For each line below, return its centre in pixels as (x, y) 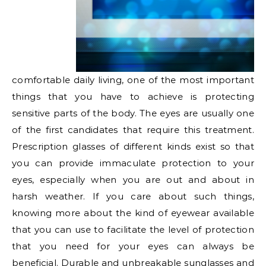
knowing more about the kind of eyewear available (133, 213)
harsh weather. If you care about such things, (133, 197)
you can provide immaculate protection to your (133, 163)
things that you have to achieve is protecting (133, 97)
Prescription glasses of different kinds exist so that (133, 147)
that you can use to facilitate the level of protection (133, 230)
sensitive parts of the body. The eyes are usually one (133, 113)
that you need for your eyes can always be (133, 246)
